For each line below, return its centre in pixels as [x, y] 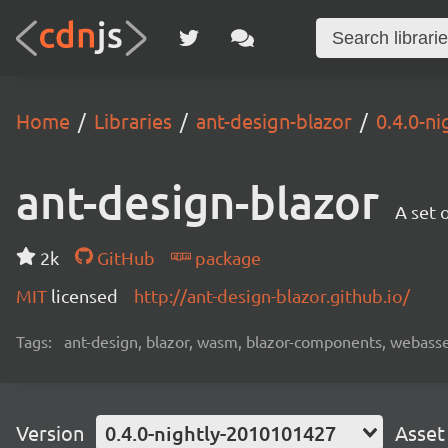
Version [50, 432]
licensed [84, 295]
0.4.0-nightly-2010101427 [220, 433]
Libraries [133, 120]
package [225, 257]
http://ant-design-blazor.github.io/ [272, 295]
